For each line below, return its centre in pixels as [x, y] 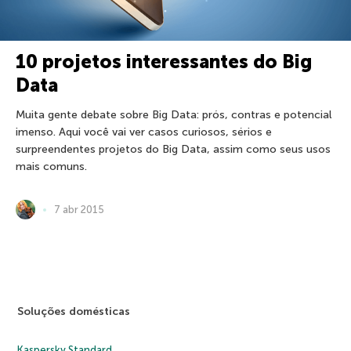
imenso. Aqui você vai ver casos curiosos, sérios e [144, 132]
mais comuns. [51, 166]
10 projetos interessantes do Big [164, 62]
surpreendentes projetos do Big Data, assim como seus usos [173, 149]
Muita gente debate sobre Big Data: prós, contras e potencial [174, 115]
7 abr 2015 [79, 209]
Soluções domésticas [74, 311]
